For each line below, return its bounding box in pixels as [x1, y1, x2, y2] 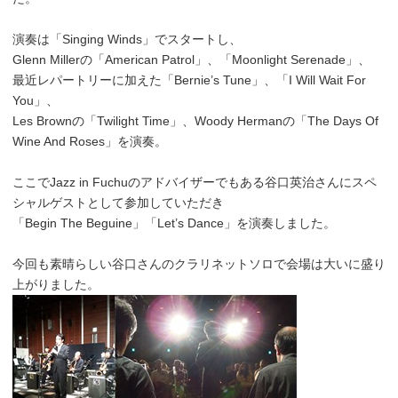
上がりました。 [12, 277, 99, 292]
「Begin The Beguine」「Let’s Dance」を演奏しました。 [12, 216, 336, 231]
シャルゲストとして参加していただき [12, 195, 224, 211]
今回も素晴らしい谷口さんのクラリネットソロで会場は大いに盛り [12, 257, 386, 272]
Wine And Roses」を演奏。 [12, 134, 167, 149]
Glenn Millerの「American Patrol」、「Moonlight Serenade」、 [12, 52, 370, 68]
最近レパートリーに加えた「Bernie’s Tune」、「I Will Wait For [12, 73, 366, 88]
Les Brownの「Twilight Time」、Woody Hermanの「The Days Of [12, 114, 378, 129]
